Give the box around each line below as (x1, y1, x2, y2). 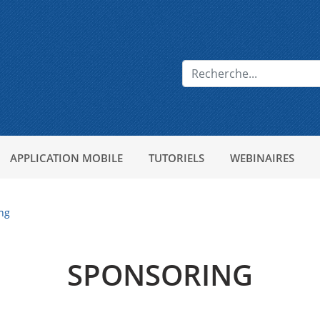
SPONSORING (67, 254, 253, 294)
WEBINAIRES (230, 151, 295, 165)
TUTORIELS (149, 151, 205, 165)
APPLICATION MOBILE (10, 151, 124, 165)
